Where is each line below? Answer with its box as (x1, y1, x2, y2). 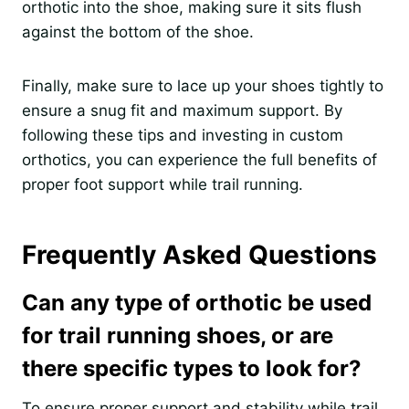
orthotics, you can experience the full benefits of (22, 150, 377, 169)
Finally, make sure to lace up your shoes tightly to (22, 76, 383, 95)
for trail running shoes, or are (22, 321, 333, 349)
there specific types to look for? (22, 354, 362, 382)
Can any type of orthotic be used (22, 288, 372, 316)
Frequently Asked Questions (22, 238, 377, 270)
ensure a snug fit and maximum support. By (22, 100, 342, 120)
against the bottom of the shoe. (22, 22, 254, 41)
